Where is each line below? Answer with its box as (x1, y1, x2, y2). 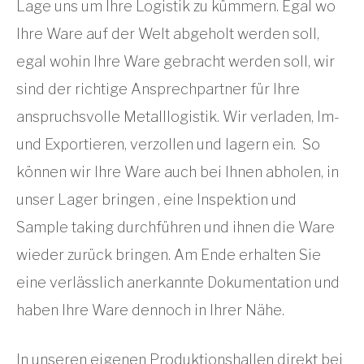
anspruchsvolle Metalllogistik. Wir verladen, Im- (16, 108, 340, 125)
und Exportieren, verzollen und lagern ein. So (16, 136, 320, 153)
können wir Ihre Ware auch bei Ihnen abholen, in (16, 163, 339, 180)
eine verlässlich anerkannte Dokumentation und (16, 274, 340, 291)
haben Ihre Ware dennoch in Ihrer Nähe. (16, 301, 284, 318)
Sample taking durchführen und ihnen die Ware (16, 219, 335, 236)
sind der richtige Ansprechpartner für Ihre (16, 80, 300, 97)
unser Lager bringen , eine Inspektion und (16, 191, 297, 208)
